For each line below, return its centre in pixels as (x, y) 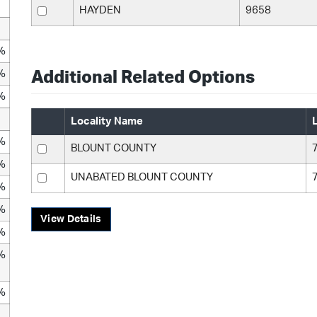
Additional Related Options (143, 78)
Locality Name (107, 121)
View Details (71, 219)
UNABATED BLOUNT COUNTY (142, 177)
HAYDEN (100, 10)
